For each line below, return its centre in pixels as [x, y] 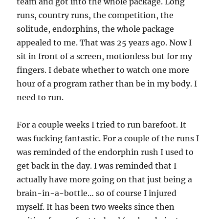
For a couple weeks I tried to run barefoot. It [102, 125]
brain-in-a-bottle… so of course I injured [97, 193]
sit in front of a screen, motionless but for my [105, 56]
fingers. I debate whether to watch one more [103, 70]
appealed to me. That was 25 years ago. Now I [104, 43]
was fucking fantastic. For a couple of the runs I [108, 139]
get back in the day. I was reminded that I [97, 166]
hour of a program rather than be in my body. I [107, 84]
